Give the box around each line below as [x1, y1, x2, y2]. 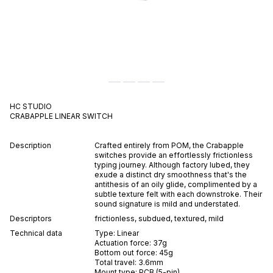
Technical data [10, 228, 62, 238]
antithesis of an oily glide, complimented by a [94, 179, 257, 189]
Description [10, 140, 51, 150]
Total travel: [94, 257, 138, 267]
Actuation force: [94, 238, 153, 247]
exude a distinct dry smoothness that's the [94, 169, 247, 179]
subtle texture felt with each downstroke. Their [94, 189, 262, 199]
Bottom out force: [94, 247, 159, 257]
